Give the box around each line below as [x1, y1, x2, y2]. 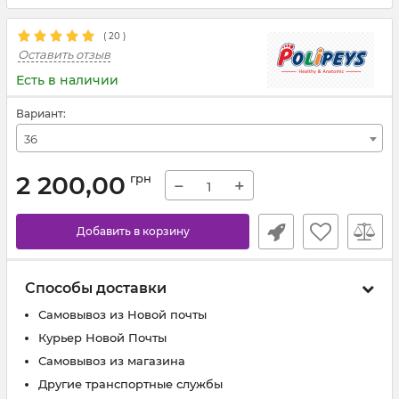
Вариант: [16, 107, 66, 120]
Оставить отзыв [18, 47, 110, 61]
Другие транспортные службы [38, 377, 223, 391]
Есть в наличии [16, 72, 118, 88]
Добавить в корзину [76, 224, 190, 238]
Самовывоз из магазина [38, 354, 185, 368]
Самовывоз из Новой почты [38, 307, 207, 322]
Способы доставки [25, 280, 167, 297]
